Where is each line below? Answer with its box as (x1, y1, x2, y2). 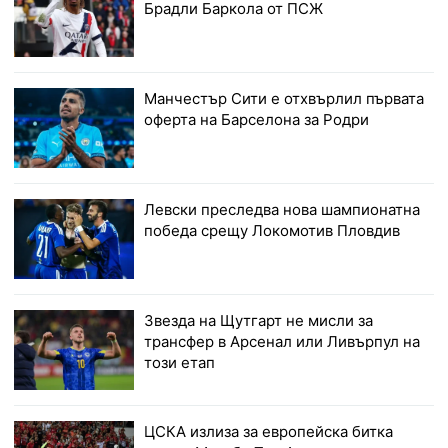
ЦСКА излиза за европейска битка (144, 422, 394, 442)
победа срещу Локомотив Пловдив (144, 221, 401, 241)
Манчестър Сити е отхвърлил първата (144, 89, 425, 109)
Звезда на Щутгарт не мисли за (144, 311, 374, 331)
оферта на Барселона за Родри (144, 110, 370, 130)
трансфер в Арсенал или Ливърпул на (144, 332, 421, 352)
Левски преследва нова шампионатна (144, 200, 421, 220)
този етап (144, 353, 216, 373)
